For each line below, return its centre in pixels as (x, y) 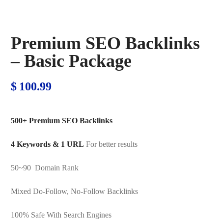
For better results (112, 144)
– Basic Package (71, 61)
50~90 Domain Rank (45, 167)
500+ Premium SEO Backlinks (62, 120)
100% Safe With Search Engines (61, 215)
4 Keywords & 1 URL (48, 144)
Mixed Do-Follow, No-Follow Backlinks (75, 191)
